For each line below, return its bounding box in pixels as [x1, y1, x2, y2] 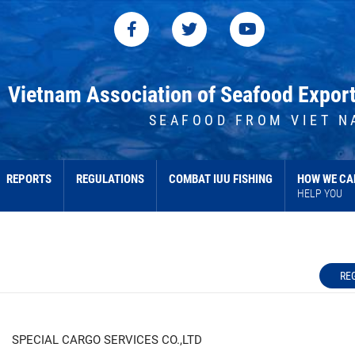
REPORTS [6, 172, 52, 187]
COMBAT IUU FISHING [169, 172, 273, 187]
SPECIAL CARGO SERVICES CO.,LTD [12, 334, 202, 348]
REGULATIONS [76, 172, 144, 187]
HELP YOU [297, 187, 342, 200]
